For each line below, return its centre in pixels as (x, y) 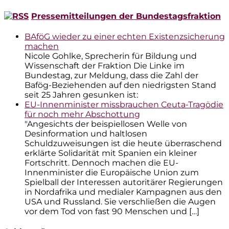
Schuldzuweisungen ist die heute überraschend (123, 143)
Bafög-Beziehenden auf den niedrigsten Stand (120, 85)
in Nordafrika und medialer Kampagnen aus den (123, 192)
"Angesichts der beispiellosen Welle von (106, 124)
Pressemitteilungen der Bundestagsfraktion (126, 16)
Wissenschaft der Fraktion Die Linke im (105, 65)
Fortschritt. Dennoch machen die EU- (101, 163)
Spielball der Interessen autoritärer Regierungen (124, 182)
